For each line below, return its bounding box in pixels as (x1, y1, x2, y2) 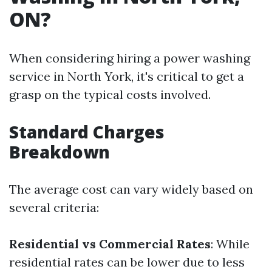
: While (211, 236, 250, 251)
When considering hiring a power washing (9, 50, 250, 66)
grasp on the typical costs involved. (9, 87, 211, 102)
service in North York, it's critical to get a (9, 69, 244, 84)
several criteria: (9, 200, 99, 215)
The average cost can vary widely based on (9, 182, 253, 197)
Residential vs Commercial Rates (9, 236, 211, 251)
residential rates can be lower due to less (9, 254, 245, 270)
